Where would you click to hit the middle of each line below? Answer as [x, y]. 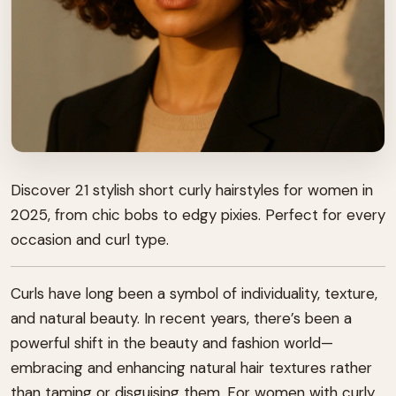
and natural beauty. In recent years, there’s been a [181, 318]
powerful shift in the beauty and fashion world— [172, 343]
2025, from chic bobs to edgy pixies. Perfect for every [198, 214]
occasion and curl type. [90, 239]
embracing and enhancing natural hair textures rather [191, 367]
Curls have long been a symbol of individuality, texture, [194, 293]
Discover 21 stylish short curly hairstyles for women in [192, 190]
